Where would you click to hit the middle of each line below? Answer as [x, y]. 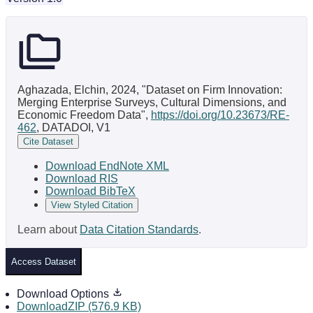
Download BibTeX [90, 191]
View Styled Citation [92, 205]
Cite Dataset [48, 141]
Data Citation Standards [139, 229]
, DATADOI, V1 [73, 127]
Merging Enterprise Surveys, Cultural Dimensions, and [152, 102]
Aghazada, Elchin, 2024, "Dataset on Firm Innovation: [150, 89]
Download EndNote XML [107, 166]
